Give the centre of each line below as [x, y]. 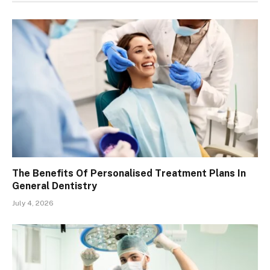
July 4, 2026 [33, 203]
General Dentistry [55, 186]
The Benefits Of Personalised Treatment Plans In [129, 174]
